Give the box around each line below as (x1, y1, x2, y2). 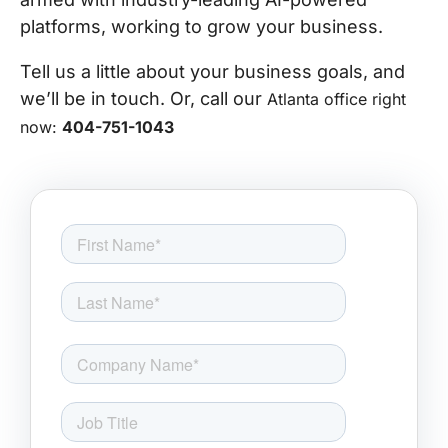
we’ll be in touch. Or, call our (20, 88, 267, 109)
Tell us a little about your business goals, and (20, 61, 405, 82)
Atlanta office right (267, 89, 406, 109)
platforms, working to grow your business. (20, 16, 383, 37)
